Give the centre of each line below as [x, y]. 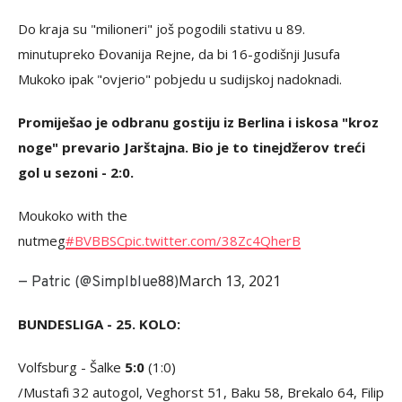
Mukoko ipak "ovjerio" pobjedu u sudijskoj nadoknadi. [180, 79]
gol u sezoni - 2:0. [76, 172]
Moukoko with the [73, 215]
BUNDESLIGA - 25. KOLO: [99, 323]
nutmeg [42, 240]
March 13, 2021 [230, 280]
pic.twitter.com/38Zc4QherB [213, 240]
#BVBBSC [95, 240]
